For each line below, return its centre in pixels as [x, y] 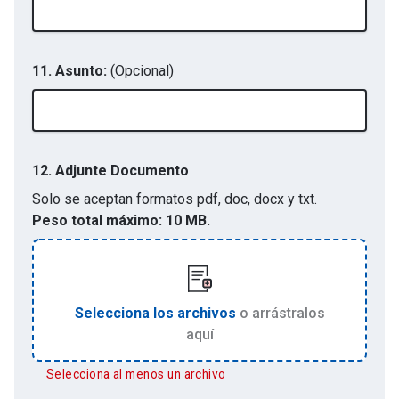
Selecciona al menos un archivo [136, 374]
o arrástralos [282, 313]
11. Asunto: [69, 71]
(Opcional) [140, 71]
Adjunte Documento [122, 171]
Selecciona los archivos [155, 313]
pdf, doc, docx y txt [256, 199]
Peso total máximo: [97, 220]
